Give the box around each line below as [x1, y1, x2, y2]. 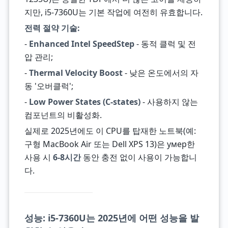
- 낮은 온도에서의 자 [122, 67, 198, 78]
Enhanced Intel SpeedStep [28, 38, 134, 49]
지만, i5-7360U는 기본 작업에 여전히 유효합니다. [24, 7, 203, 18]
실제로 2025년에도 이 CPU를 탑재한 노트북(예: [24, 125, 196, 136]
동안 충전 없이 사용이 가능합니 [80, 152, 197, 163]
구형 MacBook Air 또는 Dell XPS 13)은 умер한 [24, 138, 195, 150]
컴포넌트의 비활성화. [24, 109, 102, 121]
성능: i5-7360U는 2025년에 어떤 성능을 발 [24, 212, 199, 224]
